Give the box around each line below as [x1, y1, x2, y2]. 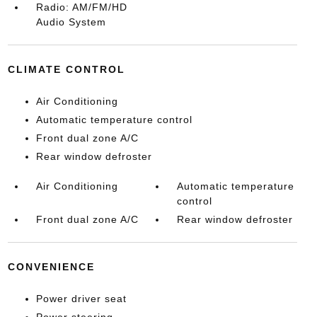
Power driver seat [35, 293, 127, 304]
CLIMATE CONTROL [7, 64, 125, 75]
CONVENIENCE [7, 261, 95, 272]
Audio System [35, 16, 106, 28]
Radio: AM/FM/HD [35, 1, 127, 13]
